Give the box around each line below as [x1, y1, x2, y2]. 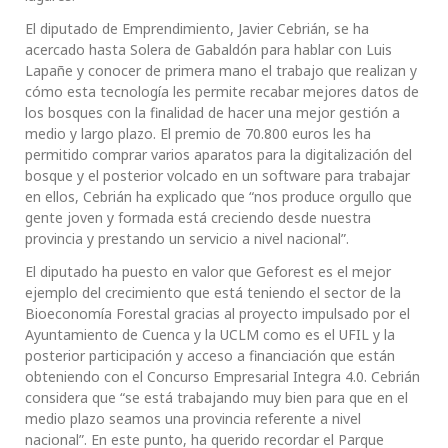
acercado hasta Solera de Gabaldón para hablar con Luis [25, 40, 392, 60]
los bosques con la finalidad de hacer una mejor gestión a [25, 103, 400, 123]
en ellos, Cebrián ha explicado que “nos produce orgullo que [25, 187, 412, 207]
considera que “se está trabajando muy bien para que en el [25, 388, 408, 408]
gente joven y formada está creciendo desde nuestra [25, 208, 371, 228]
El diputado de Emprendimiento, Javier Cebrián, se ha [25, 19, 369, 39]
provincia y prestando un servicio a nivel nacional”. [25, 229, 349, 249]
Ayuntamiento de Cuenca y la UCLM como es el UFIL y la [25, 325, 395, 345]
